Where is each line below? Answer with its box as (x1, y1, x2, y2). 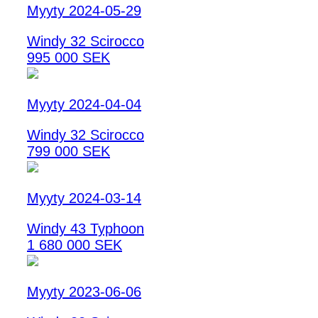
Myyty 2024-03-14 (27, 190, 141, 207)
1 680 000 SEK (27, 237, 122, 253)
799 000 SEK (27, 143, 110, 160)
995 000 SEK (27, 50, 110, 66)
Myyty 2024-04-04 (27, 97, 141, 113)
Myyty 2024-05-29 (27, 3, 141, 19)
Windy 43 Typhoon (27, 221, 144, 237)
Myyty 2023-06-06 (27, 284, 141, 300)
